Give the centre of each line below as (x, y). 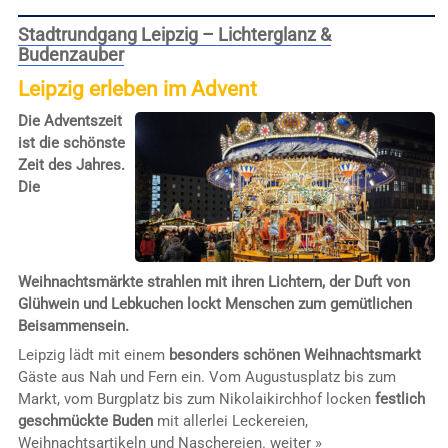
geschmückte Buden (85, 421)
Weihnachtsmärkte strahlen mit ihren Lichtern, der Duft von (213, 281)
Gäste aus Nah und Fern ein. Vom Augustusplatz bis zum (206, 377)
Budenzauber (70, 55)
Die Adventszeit (69, 121)
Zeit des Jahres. (71, 165)
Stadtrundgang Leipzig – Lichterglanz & (174, 35)
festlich (399, 399)
